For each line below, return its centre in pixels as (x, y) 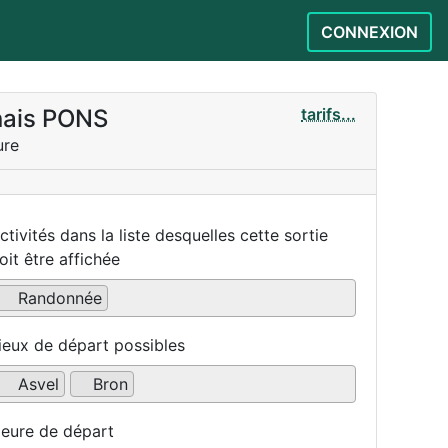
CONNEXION (369, 32)
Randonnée (60, 298)
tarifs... (328, 114)
